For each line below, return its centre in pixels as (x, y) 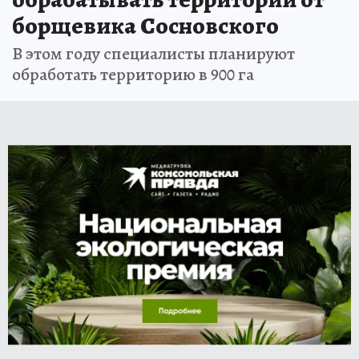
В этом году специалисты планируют (153, 54)
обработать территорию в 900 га (133, 75)
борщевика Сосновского (145, 26)
